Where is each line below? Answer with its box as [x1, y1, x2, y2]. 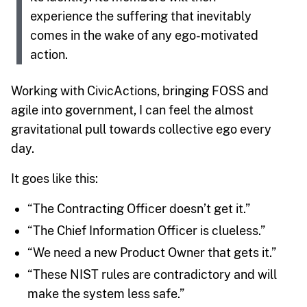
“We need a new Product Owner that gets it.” [27, 245, 276, 260]
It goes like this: [11, 171, 98, 186]
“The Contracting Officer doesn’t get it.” [27, 201, 250, 216]
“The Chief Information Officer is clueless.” [27, 223, 265, 238]
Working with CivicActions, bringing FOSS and [11, 83, 269, 98]
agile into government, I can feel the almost [11, 102, 254, 117]
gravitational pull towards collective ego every [11, 121, 271, 136]
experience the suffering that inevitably [30, 8, 251, 23]
